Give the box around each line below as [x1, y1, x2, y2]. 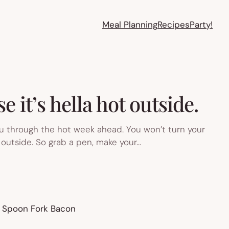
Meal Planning [102, 18, 158, 30]
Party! [190, 18, 213, 30]
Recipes [157, 18, 190, 30]
